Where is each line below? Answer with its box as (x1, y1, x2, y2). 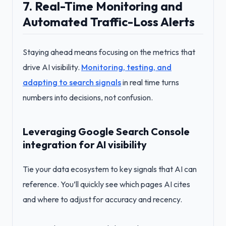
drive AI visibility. (23, 62, 81, 72)
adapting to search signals (23, 77, 121, 87)
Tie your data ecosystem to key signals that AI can (23, 164, 197, 174)
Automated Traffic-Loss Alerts (23, 14, 195, 29)
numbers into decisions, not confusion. (23, 92, 153, 102)
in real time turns (121, 77, 179, 87)
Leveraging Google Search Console (23, 125, 190, 138)
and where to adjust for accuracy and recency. (23, 194, 182, 204)
